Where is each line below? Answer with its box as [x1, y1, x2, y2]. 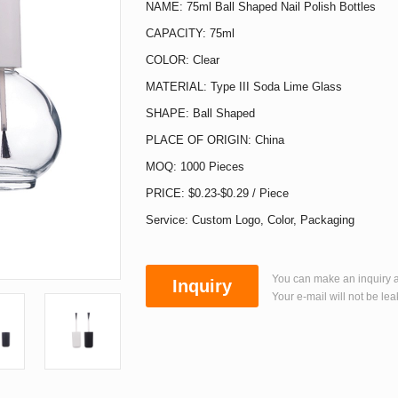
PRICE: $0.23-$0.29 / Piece [146, 187, 289, 200]
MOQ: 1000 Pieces [146, 160, 244, 173]
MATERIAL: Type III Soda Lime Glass [146, 80, 342, 93]
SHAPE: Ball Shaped [146, 107, 255, 120]
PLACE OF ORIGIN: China [146, 133, 284, 147]
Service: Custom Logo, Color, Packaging [146, 213, 354, 227]
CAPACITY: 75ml [146, 27, 235, 40]
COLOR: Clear [146, 53, 219, 67]
